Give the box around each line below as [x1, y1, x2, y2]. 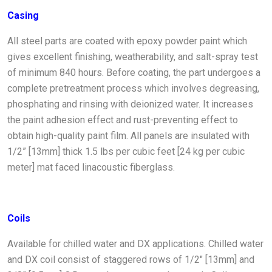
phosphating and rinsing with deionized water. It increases [7, 98, 253, 110]
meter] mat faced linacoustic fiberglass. [7, 161, 175, 173]
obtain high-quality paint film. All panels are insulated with [7, 129, 250, 141]
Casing [7, 9, 39, 21]
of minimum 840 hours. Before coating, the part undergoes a [7, 66, 260, 78]
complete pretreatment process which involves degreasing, [7, 82, 259, 94]
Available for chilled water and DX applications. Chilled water [7, 237, 263, 250]
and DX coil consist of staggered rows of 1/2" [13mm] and [7, 253, 254, 265]
